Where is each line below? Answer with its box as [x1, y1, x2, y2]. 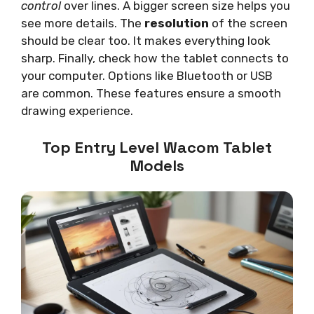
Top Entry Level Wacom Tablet [42, 137, 272, 157]
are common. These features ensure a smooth [21, 86, 281, 101]
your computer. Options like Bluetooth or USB [21, 69, 273, 83]
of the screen [209, 16, 287, 31]
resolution [144, 16, 209, 31]
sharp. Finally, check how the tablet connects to [21, 51, 289, 66]
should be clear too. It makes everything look [21, 34, 271, 48]
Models [130, 155, 184, 175]
